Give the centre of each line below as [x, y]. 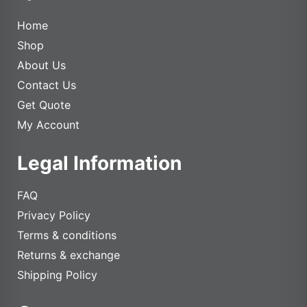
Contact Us [47, 85]
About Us [41, 65]
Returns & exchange [69, 255]
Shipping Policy [57, 275]
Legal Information [99, 163]
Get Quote [44, 105]
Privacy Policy [54, 216]
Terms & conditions [67, 235]
